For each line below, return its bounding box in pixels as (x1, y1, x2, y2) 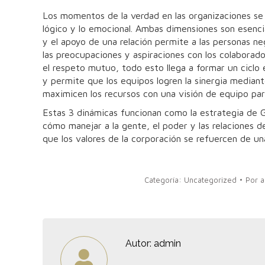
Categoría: (144, 174, 184, 185)
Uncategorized (183, 174, 237, 185)
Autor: (125, 237, 151, 249)
